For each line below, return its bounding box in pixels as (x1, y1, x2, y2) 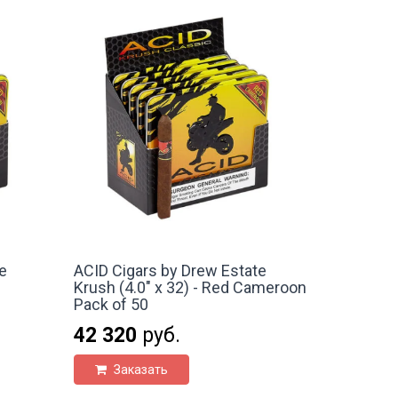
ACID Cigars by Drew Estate (74, 260, 267, 280)
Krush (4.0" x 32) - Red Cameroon (74, 277, 307, 297)
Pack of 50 (74, 294, 149, 314)
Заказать (111, 362, 169, 377)
